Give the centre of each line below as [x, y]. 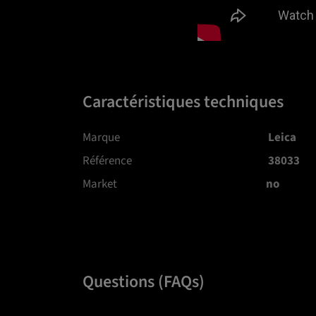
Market [100, 184]
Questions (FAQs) [144, 281]
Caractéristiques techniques [183, 102]
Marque [101, 137]
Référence [107, 160]
